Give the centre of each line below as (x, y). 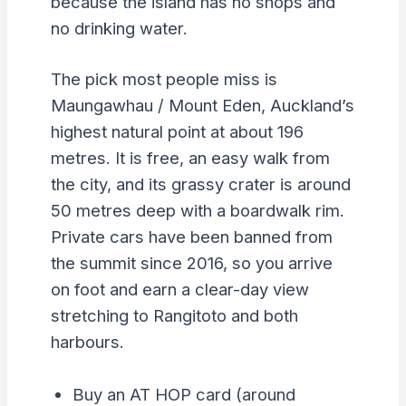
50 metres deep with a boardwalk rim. (197, 211)
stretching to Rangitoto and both (174, 316)
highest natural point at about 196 (177, 132)
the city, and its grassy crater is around (200, 184)
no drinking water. (119, 28)
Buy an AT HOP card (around (184, 394)
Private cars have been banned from (191, 237)
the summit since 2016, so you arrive (191, 263)
